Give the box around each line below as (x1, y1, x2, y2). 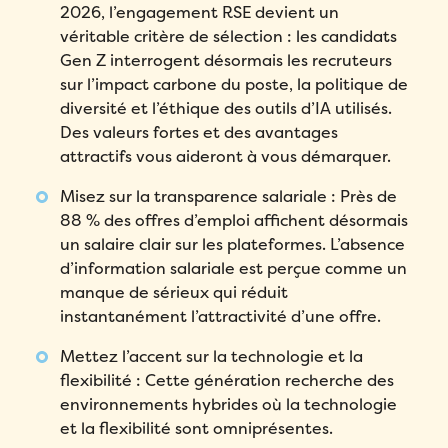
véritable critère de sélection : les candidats (60, 25, 398, 47)
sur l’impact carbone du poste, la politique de (60, 73, 409, 95)
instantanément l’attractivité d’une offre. (60, 305, 382, 327)
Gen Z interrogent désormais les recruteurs (60, 49, 393, 71)
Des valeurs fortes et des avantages (60, 121, 339, 143)
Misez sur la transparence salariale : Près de (60, 185, 398, 207)
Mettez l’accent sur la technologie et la (60, 345, 364, 367)
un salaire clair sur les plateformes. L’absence (60, 233, 406, 255)
